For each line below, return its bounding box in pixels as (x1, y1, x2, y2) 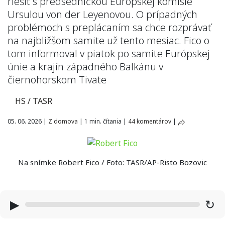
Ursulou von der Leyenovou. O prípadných (8, 8, 197, 21)
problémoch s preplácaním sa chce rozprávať (8, 21, 211, 34)
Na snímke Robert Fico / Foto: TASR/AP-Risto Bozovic (18, 157, 207, 167)
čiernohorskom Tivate (8, 73, 106, 86)
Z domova (48, 117, 78, 126)
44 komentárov (128, 117, 171, 126)
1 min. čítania (83, 117, 123, 126)
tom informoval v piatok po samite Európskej (8, 47, 210, 60)
